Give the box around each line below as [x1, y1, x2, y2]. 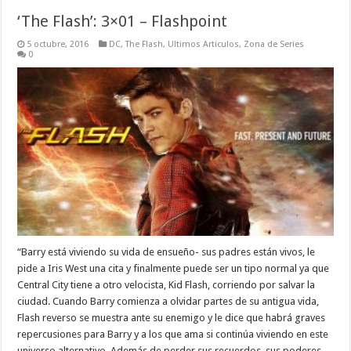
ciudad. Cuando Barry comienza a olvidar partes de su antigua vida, [17, 295, 320, 307]
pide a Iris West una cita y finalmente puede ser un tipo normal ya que [17, 262, 330, 274]
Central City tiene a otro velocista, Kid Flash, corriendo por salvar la [17, 278, 316, 291]
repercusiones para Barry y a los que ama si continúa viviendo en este [17, 327, 329, 340]
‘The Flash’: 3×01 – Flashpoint [17, 12, 228, 31]
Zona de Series [244, 39, 305, 50]
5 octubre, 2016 [27, 39, 89, 50]
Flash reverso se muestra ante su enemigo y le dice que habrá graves [17, 311, 326, 324]
